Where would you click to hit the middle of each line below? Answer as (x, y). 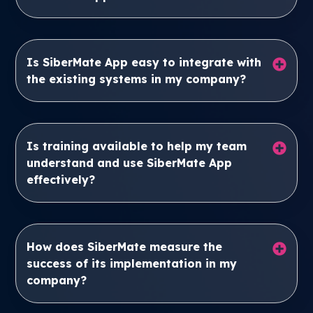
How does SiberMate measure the (125, 247)
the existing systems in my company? (137, 79)
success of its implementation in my (132, 263)
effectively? (61, 180)
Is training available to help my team (137, 146)
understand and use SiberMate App (130, 163)
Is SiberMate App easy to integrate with (144, 62)
